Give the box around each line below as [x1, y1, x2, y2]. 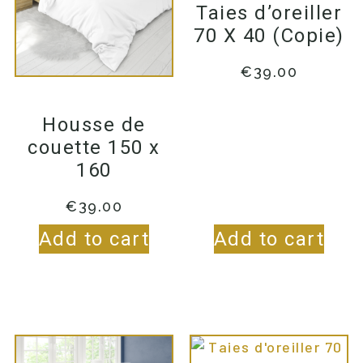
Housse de [42, 113, 146, 136]
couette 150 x [28, 135, 160, 159]
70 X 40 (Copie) [194, 23, 344, 47]
